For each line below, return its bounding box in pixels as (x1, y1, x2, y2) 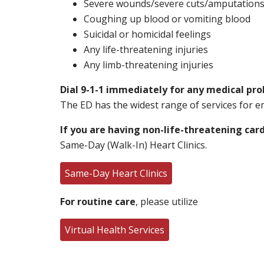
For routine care (60, 194, 136, 208)
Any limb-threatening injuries (84, 58, 213, 71)
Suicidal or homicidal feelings (84, 27, 211, 41)
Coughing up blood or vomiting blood (84, 12, 250, 25)
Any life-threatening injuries (84, 42, 208, 56)
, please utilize (136, 194, 198, 208)
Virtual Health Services (65, 223, 164, 236)
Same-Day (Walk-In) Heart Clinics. (60, 138, 207, 151)
